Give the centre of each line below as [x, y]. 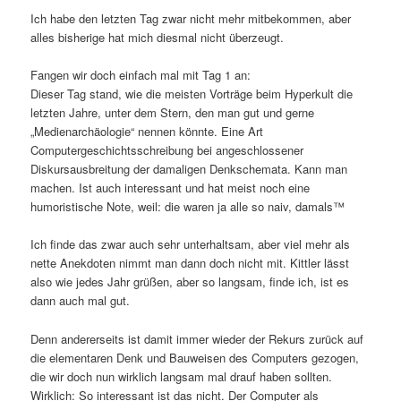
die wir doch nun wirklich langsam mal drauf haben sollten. [182, 376]
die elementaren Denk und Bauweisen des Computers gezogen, [195, 357]
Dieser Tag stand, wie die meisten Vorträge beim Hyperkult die [192, 94]
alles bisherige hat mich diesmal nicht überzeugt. [158, 38]
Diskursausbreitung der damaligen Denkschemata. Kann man [189, 169]
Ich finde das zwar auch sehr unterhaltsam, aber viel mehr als [191, 244]
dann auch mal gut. [81, 301]
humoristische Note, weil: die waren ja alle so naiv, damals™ [188, 207]
